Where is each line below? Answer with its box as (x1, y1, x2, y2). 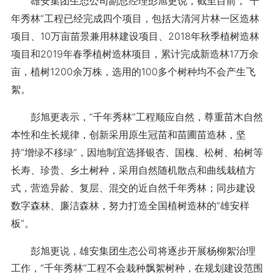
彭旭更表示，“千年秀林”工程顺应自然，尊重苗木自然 (10, 111, 263, 123)
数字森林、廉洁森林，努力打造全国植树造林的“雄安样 (10, 199, 250, 212)
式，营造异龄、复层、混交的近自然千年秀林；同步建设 (10, 182, 256, 194)
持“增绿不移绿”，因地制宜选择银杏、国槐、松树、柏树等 (10, 146, 263, 158)
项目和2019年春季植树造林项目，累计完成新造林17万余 (10, 48, 259, 60)
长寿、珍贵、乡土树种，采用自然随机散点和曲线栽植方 (10, 164, 256, 176)
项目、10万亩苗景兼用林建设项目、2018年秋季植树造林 (10, 30, 259, 42)
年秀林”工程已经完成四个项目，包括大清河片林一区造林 (10, 12, 259, 24)
